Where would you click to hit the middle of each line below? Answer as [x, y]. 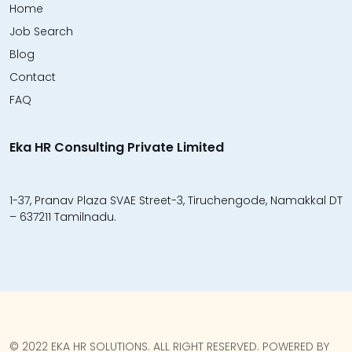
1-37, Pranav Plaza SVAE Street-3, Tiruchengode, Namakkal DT [176, 200]
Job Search [41, 31]
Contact [33, 77]
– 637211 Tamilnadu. [63, 217]
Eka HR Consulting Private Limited [117, 147]
